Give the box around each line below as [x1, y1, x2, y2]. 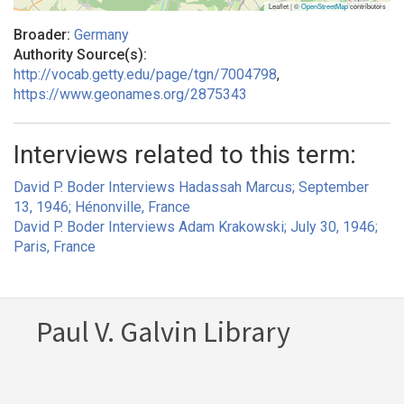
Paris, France [14, 238, 96, 256]
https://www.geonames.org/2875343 [14, 86, 247, 104]
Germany [74, 26, 129, 44]
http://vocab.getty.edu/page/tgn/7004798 [14, 66, 277, 84]
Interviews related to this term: [14, 140, 356, 170]
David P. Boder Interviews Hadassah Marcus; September [14, 179, 369, 197]
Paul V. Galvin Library [36, 314, 290, 351]
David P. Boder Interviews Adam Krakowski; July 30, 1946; [14, 218, 378, 236]
